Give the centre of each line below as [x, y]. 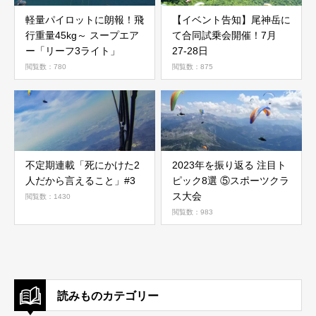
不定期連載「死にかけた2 [83, 165]
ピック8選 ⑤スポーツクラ [231, 181]
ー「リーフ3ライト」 [73, 51]
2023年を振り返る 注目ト [229, 165]
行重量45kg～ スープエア [82, 35]
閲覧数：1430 [48, 196]
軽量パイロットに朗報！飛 [85, 20]
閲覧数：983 [193, 212]
